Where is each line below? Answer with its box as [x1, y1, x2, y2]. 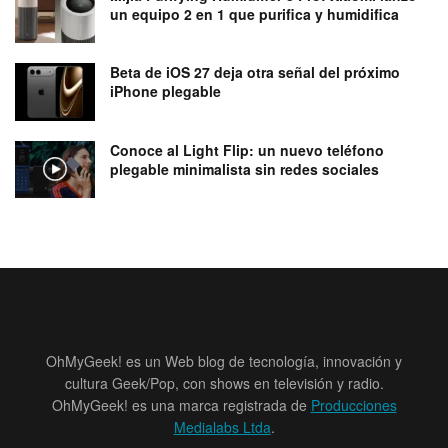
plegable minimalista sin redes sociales [110, 158, 379, 179]
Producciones [310, 394, 397, 415]
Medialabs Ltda [173, 416, 271, 437]
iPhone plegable [110, 81, 221, 102]
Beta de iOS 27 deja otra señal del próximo [110, 62, 400, 83]
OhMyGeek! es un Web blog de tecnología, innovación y [46, 350, 402, 371]
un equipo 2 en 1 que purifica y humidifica [110, 4, 399, 25]
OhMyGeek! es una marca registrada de [51, 394, 311, 415]
